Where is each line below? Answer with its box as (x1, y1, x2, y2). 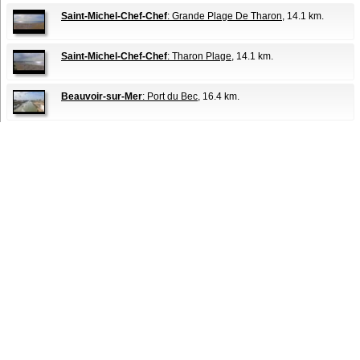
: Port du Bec (142, 91, 198, 103)
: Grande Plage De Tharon (167, 10, 282, 22)
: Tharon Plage (167, 51, 231, 63)
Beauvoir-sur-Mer (61, 91, 142, 103)
